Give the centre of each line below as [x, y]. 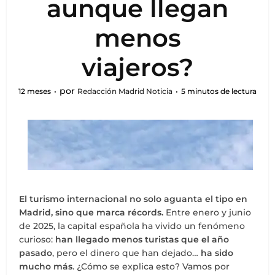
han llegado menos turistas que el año [142, 239]
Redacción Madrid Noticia [125, 91]
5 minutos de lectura [219, 91]
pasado [36, 253]
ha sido [217, 253]
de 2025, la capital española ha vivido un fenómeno [132, 226]
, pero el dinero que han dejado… [127, 253]
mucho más [46, 266]
